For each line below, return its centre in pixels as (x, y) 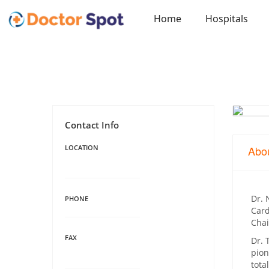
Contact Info (92, 125)
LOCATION (82, 147)
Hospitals (227, 19)
